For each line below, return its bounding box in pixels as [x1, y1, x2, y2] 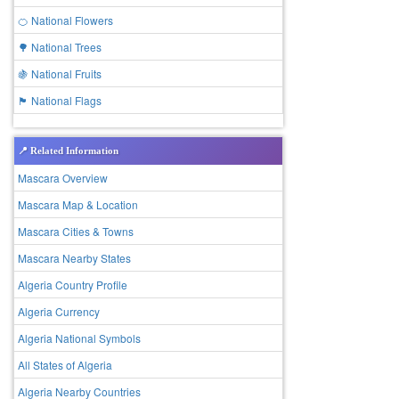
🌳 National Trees [18, 39, 102, 54]
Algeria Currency [18, 304, 100, 319]
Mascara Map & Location [18, 197, 138, 212]
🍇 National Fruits [18, 66, 102, 81]
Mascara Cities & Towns [18, 224, 134, 239]
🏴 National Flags [18, 93, 102, 108]
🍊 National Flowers [18, 12, 113, 28]
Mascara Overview [18, 170, 108, 185]
